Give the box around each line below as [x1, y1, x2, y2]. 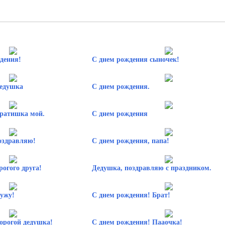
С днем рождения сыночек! [91, 55, 179, 63]
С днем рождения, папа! [91, 137, 169, 145]
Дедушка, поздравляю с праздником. [91, 164, 211, 172]
